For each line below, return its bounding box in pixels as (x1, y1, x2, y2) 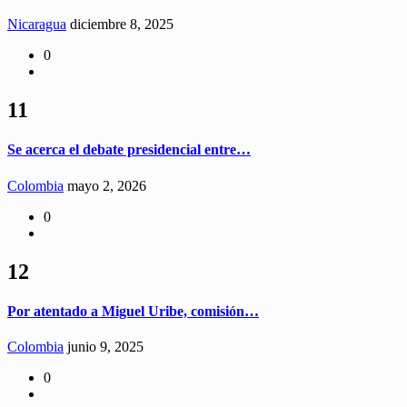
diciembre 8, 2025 (70, 16, 174, 33)
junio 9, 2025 (67, 339, 144, 355)
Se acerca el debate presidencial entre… (7, 142, 251, 158)
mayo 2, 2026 (67, 177, 146, 194)
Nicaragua (7, 16, 66, 33)
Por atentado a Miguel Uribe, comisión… (7, 303, 259, 319)
